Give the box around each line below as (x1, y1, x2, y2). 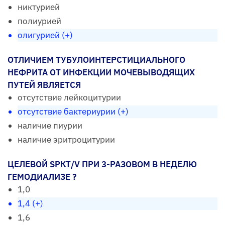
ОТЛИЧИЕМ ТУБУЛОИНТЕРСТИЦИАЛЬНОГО (8, 54, 185, 65)
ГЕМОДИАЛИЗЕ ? (8, 171, 76, 182)
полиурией (18, 15, 61, 27)
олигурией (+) (18, 29, 73, 41)
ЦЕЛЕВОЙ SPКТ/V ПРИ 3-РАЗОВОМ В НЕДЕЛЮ (8, 158, 197, 170)
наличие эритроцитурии (18, 134, 115, 145)
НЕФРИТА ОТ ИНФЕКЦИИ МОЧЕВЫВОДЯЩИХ (8, 66, 195, 78)
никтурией (18, 1, 60, 13)
